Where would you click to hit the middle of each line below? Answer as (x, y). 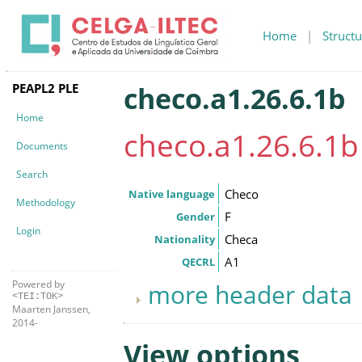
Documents (42, 145)
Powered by (38, 284)
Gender (196, 216)
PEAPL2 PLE (45, 88)
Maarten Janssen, (51, 309)
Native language (172, 194)
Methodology (46, 202)
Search (32, 174)
